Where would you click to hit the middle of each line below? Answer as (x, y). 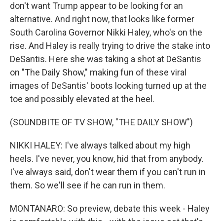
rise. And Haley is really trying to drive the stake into (110, 46)
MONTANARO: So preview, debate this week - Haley (110, 208)
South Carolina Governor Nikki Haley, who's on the (106, 32)
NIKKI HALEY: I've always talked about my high (100, 145)
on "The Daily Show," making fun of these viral (98, 72)
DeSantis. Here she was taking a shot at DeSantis (106, 59)
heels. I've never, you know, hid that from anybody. (107, 159)
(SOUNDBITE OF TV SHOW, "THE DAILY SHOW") (101, 122)
